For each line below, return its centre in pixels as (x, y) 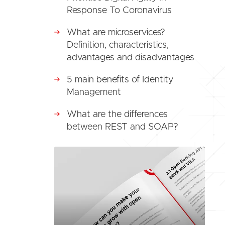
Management (94, 93)
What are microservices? (116, 33)
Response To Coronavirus (119, 11)
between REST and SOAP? (123, 127)
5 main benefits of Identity (120, 80)
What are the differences (117, 115)
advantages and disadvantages (131, 58)
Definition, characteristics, (118, 45)
